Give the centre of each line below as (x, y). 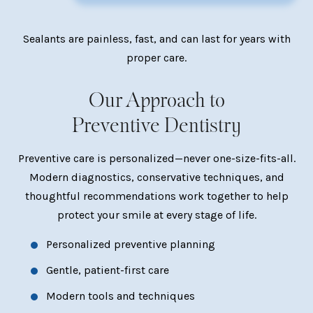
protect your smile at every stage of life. (156, 215)
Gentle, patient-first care (108, 270)
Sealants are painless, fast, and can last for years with (156, 39)
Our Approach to (156, 101)
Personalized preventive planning (131, 245)
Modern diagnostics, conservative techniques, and (156, 177)
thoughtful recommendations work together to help (156, 196)
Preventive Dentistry (156, 126)
